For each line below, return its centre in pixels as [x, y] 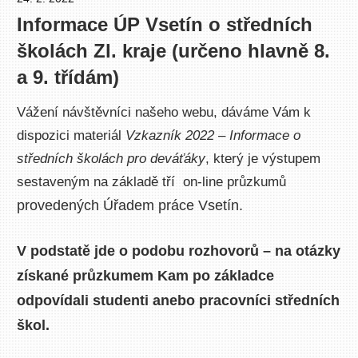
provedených [58, 206]
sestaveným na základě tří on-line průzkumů [152, 182]
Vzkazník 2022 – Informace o [213, 136]
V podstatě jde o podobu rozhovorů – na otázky [179, 251]
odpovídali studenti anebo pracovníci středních [179, 300]
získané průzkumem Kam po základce [146, 275]
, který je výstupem [263, 159]
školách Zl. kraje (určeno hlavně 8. [174, 51]
